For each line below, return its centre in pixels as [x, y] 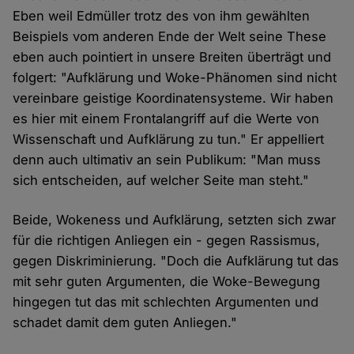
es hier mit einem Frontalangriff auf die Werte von [166, 119]
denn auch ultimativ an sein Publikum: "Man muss [167, 160]
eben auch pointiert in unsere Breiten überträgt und [172, 57]
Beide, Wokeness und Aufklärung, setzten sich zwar [175, 220]
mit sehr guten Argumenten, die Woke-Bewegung [167, 282]
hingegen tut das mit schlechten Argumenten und [166, 302]
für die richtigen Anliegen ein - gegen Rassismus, [167, 241]
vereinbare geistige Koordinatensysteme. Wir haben [173, 98]
